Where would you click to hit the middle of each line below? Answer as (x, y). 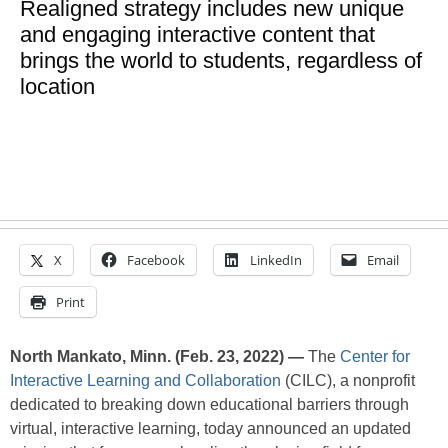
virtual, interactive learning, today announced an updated (210, 429)
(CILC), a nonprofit (348, 381)
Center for (375, 357)
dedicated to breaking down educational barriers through (209, 405)
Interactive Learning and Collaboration (145, 381)
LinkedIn (276, 260)
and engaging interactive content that (197, 35)
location (57, 87)
